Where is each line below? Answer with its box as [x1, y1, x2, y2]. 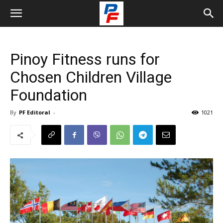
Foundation [10, 86, 87, 105]
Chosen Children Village [10, 68, 172, 87]
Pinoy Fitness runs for [10, 50, 160, 69]
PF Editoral [19, 109, 50, 116]
